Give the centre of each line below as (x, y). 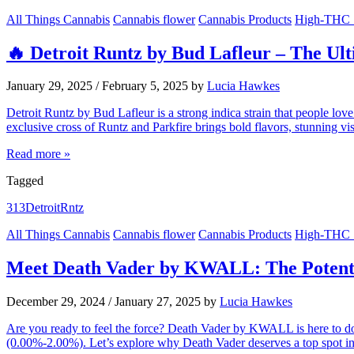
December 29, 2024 (56, 302)
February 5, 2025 (145, 86)
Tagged (25, 181)
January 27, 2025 (158, 302)
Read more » (38, 154)
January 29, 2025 (49, 86)
